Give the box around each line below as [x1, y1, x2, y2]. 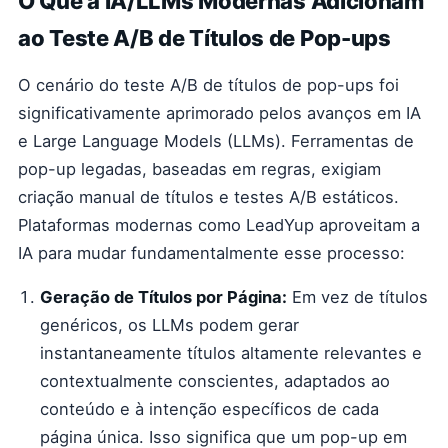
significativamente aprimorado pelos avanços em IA [18, 103, 421, 123]
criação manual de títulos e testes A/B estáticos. [18, 187, 399, 207]
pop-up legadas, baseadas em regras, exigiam [18, 159, 381, 179]
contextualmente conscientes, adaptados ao [40, 371, 390, 391]
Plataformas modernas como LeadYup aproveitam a [18, 215, 420, 235]
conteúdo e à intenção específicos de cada [40, 399, 379, 419]
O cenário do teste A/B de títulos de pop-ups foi [18, 75, 399, 95]
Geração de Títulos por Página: [40, 287, 287, 307]
